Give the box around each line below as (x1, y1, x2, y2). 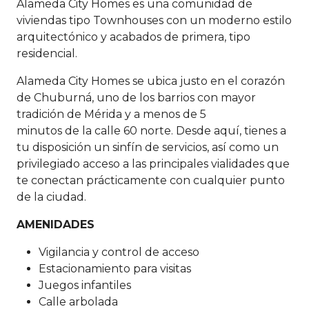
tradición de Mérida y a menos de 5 (17, 108, 206, 121)
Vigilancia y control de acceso (39, 246, 199, 259)
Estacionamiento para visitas (39, 262, 191, 275)
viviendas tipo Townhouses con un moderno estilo (17, 14, 292, 27)
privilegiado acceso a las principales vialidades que (17, 157, 290, 170)
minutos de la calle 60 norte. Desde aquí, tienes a (17, 124, 286, 137)
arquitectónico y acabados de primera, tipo (17, 30, 250, 43)
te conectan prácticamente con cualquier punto (17, 174, 285, 187)
